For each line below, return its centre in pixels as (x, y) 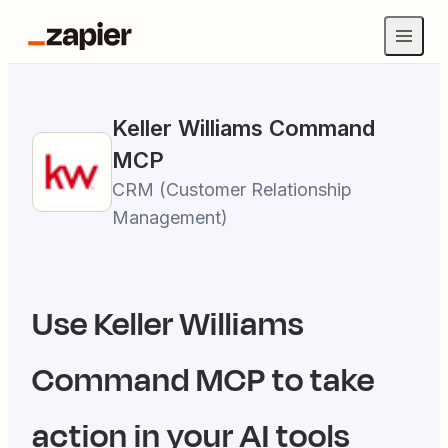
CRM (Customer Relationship (232, 189)
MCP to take (282, 380)
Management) (170, 217)
